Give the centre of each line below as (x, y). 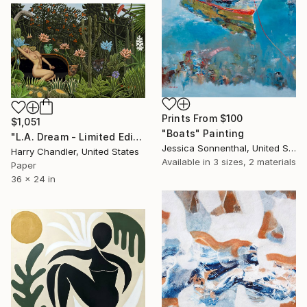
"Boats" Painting (203, 133)
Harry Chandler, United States (75, 152)
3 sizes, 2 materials (255, 161)
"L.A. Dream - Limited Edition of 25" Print (138, 137)
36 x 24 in (33, 179)
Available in (187, 161)
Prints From (191, 118)
